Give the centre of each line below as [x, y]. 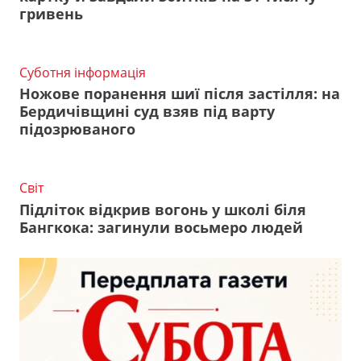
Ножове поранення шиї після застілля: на [180, 94]
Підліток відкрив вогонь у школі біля [163, 209]
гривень [51, 13]
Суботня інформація [83, 72]
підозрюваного [77, 129]
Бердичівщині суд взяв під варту [147, 112]
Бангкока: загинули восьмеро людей [161, 227]
